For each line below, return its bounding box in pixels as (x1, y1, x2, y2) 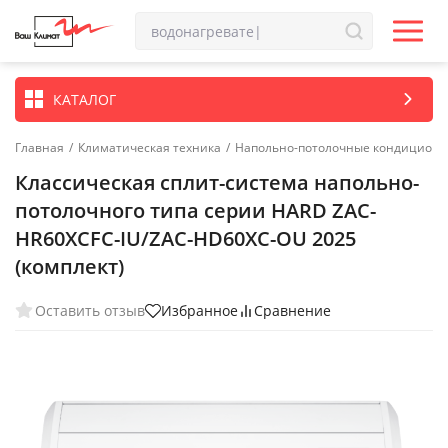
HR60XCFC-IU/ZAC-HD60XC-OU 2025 (15, 225, 356, 252)
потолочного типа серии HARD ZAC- (15, 197, 376, 224)
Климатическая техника (78, 139, 221, 156)
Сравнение (254, 301, 331, 320)
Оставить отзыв (35, 300, 145, 320)
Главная (15, 139, 64, 156)
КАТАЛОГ (53, 89, 116, 109)
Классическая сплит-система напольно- (15, 169, 419, 196)
